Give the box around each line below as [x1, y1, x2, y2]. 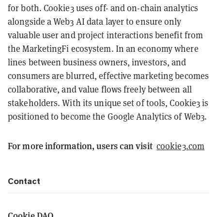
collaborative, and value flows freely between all [8, 84, 192, 95]
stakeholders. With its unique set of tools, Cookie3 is [8, 97, 209, 109]
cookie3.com [156, 140, 205, 152]
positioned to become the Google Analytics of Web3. [8, 111, 207, 123]
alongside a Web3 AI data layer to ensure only [8, 16, 182, 28]
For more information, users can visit [8, 139, 155, 152]
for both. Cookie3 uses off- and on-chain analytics [8, 2, 199, 14]
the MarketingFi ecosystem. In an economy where [8, 43, 199, 55]
